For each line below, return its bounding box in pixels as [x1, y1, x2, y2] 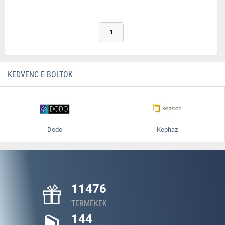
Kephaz [157, 126, 178, 133]
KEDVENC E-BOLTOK [8, 70, 73, 79]
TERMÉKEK [71, 199, 107, 208]
